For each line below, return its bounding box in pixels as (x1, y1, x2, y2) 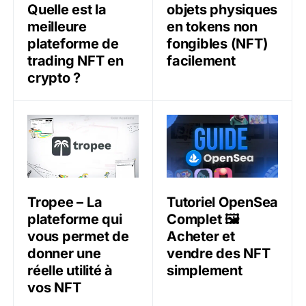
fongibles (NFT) (167, 35, 268, 52)
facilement (167, 52, 236, 69)
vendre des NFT (167, 245, 270, 262)
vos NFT (27, 279, 81, 296)
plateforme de (27, 35, 119, 52)
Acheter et (167, 227, 235, 245)
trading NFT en (27, 52, 124, 69)
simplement (167, 262, 242, 279)
